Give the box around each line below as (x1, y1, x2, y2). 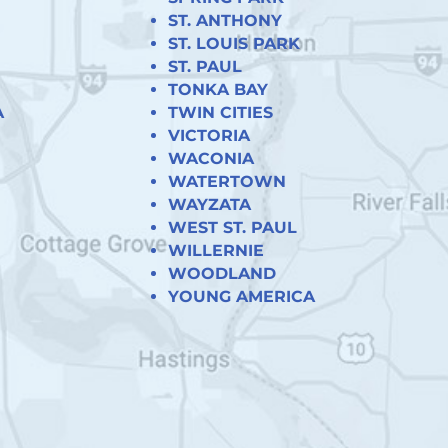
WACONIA (167, 148, 254, 168)
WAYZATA (167, 194, 251, 214)
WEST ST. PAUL (167, 217, 297, 237)
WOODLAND (167, 263, 276, 283)
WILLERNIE (167, 240, 264, 260)
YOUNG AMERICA (167, 286, 315, 306)
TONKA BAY (167, 79, 268, 99)
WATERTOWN (167, 171, 286, 191)
